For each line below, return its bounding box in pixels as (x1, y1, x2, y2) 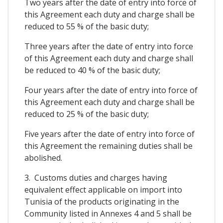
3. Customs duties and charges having (24, 172, 167, 183)
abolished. (24, 152, 62, 163)
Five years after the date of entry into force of (24, 128, 195, 139)
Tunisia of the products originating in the (24, 196, 179, 207)
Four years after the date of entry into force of (24, 84, 198, 96)
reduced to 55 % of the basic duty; (24, 20, 149, 32)
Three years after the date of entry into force (24, 40, 193, 52)
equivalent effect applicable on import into (24, 184, 182, 195)
